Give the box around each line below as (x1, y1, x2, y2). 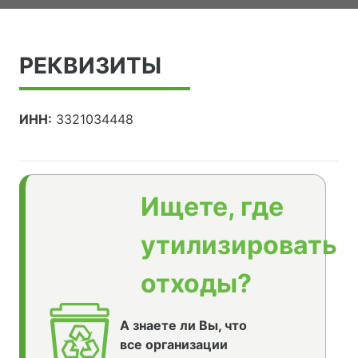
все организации (119, 336, 228, 353)
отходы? (141, 268, 252, 300)
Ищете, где (141, 191, 284, 223)
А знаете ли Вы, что (119, 317, 247, 334)
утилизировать (141, 229, 337, 261)
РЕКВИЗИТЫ (19, 52, 161, 80)
